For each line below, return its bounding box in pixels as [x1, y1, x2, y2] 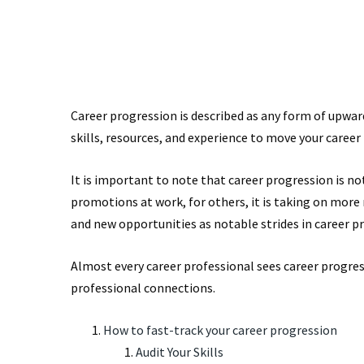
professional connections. [71, 279, 215, 296]
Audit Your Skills [136, 344, 223, 360]
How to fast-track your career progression [103, 322, 337, 338]
